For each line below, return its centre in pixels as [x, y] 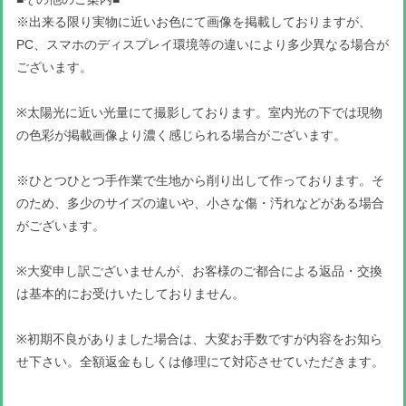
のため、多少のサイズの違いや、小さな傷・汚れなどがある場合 [200, 203]
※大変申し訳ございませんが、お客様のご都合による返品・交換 [199, 271]
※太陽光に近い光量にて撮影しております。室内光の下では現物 [199, 112]
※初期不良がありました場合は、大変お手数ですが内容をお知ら [199, 338]
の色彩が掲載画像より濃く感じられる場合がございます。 [181, 135]
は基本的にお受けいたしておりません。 [130, 293]
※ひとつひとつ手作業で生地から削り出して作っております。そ [200, 180]
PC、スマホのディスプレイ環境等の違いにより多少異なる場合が [203, 44]
